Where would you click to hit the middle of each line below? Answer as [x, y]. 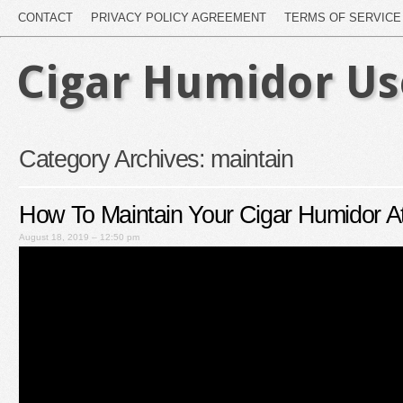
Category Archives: [115, 159]
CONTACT [45, 18]
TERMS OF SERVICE [343, 18]
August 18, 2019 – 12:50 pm [79, 237]
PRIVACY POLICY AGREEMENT [179, 18]
